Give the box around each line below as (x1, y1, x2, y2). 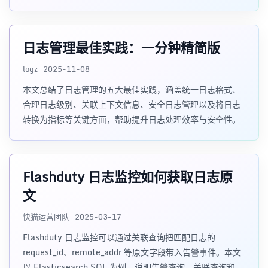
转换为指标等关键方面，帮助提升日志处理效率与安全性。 (23, 112, 240, 126)
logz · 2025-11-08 (23, 62, 90, 75)
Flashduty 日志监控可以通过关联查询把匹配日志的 (23, 230, 215, 244)
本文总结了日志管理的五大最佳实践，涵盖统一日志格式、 (23, 83, 240, 96)
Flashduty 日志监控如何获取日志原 (23, 166, 233, 187)
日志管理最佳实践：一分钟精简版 (23, 37, 220, 58)
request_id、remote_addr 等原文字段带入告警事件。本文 (23, 245, 241, 259)
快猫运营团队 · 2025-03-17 (23, 210, 121, 223)
